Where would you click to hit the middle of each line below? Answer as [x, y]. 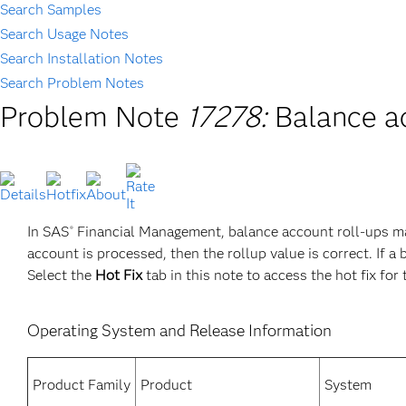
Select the [61, 275]
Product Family [82, 385]
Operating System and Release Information [179, 331]
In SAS [48, 232]
